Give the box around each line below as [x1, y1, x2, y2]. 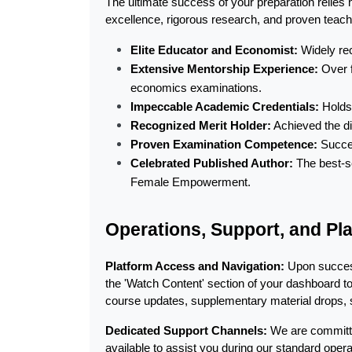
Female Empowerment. [130, 176, 251, 189]
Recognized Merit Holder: [130, 119, 271, 132]
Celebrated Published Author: [130, 157, 293, 170]
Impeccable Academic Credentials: [130, 101, 319, 113]
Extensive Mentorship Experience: [130, 63, 318, 75]
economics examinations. [130, 82, 262, 94]
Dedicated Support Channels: [105, 324, 267, 337]
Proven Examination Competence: [130, 138, 317, 151]
